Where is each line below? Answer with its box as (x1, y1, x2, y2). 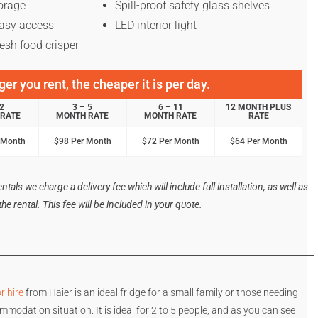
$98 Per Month (53, 136, 111, 146)
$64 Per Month (229, 136, 287, 146)
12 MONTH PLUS (226, 102, 291, 112)
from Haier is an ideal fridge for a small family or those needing (23, 286, 298, 298)
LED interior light (115, 18, 197, 32)
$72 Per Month (141, 136, 199, 146)
